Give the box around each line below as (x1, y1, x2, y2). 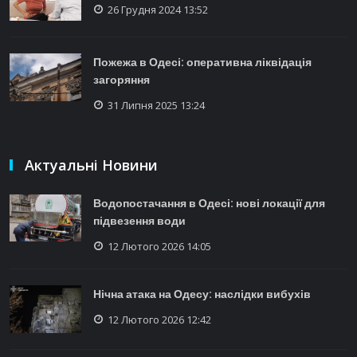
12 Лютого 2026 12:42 (108, 312, 211, 327)
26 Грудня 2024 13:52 (108, 2, 208, 17)
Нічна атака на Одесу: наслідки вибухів (93, 285, 311, 302)
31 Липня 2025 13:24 (108, 97, 205, 112)
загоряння (93, 71, 150, 88)
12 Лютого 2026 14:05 (108, 238, 211, 253)
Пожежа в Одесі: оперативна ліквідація (93, 53, 312, 70)
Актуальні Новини (25, 155, 158, 175)
